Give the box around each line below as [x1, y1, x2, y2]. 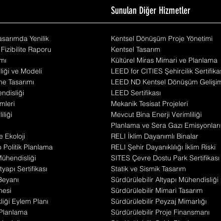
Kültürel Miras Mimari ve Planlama [111, 56, 218, 65]
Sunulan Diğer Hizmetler [111, 6, 190, 16]
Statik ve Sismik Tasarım [111, 164, 186, 173]
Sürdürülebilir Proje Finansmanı [111, 208, 210, 217]
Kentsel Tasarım [111, 45, 160, 54]
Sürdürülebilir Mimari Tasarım [111, 186, 203, 195]
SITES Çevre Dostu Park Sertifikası [111, 153, 220, 162]
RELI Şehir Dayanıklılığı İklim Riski [111, 143, 216, 151]
